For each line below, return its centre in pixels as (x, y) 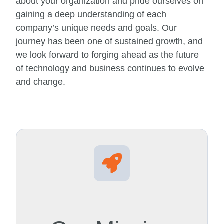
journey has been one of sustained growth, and (109, 42)
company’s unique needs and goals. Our (96, 28)
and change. (42, 82)
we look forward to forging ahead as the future (107, 55)
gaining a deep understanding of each (91, 15)
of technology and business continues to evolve (110, 69)
